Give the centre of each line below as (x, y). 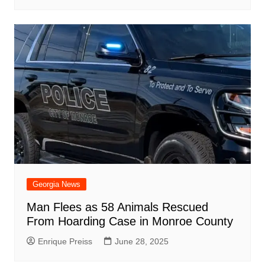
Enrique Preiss (65, 241)
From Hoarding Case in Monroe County (130, 221)
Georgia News (56, 184)
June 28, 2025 (141, 241)
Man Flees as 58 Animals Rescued (117, 207)
